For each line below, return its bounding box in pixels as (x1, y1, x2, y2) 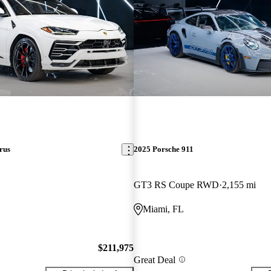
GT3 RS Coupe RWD (133, 180, 219, 191)
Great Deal (133, 254, 175, 265)
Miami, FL (142, 204, 184, 215)
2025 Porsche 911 (133, 145, 194, 154)
